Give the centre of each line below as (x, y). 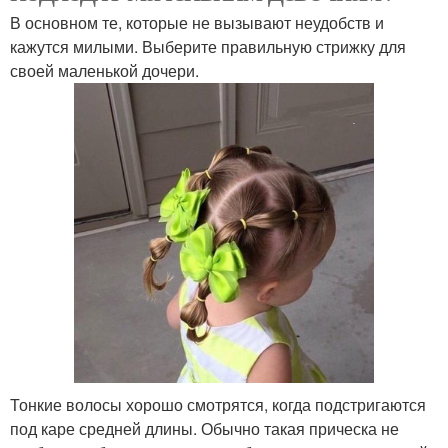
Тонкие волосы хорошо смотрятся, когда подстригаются (218, 405)
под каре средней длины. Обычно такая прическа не (204, 429)
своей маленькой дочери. (104, 71)
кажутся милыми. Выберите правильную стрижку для (208, 47)
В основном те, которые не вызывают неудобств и (197, 23)
